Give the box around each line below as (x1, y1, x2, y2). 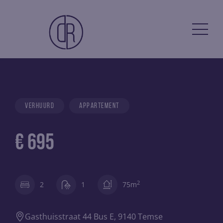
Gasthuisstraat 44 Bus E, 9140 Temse (25, 211, 163, 222)
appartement (79, 103, 119, 110)
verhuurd (25, 103, 54, 110)
